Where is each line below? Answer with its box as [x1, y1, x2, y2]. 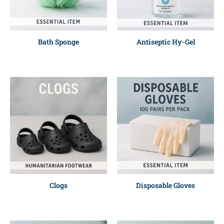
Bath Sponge [38, 37, 79, 47]
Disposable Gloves [136, 180, 195, 190]
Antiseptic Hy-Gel [136, 37, 195, 47]
